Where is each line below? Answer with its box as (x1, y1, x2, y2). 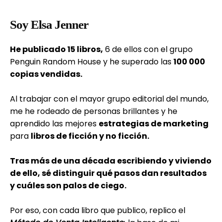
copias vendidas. (10, 68, 82, 80)
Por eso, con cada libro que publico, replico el (10, 205, 185, 216)
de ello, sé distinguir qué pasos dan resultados (10, 167, 207, 179)
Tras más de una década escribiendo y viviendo (10, 155, 212, 166)
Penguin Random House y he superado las (10, 56, 173, 67)
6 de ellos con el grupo (103, 44, 193, 55)
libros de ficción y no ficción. (31, 130, 149, 142)
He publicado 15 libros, (10, 44, 103, 55)
